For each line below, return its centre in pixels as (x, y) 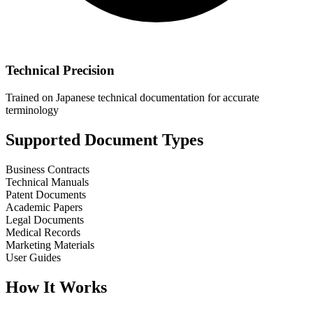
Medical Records (43, 232)
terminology (32, 110)
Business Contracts (48, 169)
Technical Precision (60, 71)
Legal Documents (45, 219)
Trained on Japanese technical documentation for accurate (132, 97)
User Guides (33, 257)
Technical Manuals (47, 182)
